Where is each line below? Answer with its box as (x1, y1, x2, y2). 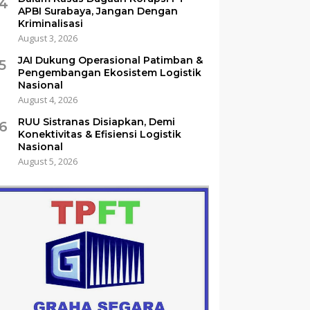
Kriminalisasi (18, 17, 84, 30)
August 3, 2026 (18, 31, 78, 44)
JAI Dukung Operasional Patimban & (18, 53, 203, 66)
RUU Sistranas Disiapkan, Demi (18, 115, 176, 128)
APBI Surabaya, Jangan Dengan (18, 4, 179, 17)
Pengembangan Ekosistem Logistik (18, 66, 202, 79)
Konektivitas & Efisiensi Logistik (18, 127, 182, 140)
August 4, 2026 (18, 93, 78, 106)
